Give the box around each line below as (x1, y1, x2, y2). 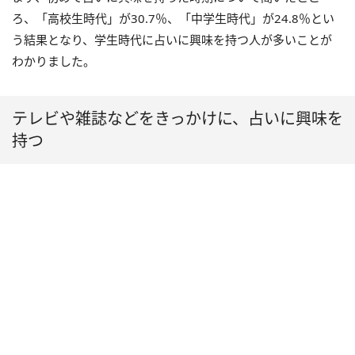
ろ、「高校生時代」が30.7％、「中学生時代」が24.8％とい (12, 10, 334, 26)
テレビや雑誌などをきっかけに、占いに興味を (12, 107, 343, 129)
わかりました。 (12, 52, 95, 69)
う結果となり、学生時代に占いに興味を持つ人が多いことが (12, 31, 332, 48)
